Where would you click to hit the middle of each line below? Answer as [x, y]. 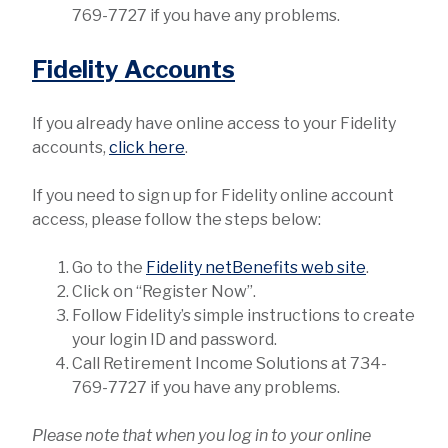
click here [147, 147]
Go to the [109, 267]
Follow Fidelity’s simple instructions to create [243, 315]
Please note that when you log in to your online [201, 435]
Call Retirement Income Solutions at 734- [229, 363]
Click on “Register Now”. [164, 291]
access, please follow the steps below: [176, 219]
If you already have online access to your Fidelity [214, 123]
